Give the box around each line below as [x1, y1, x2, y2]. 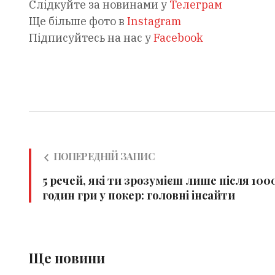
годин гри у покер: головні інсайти [42, 187, 235, 203]
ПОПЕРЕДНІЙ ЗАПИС [53, 149, 154, 163]
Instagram [126, 14, 181, 28]
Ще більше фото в [28, 14, 127, 28]
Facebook [153, 30, 203, 45]
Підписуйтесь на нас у [28, 30, 153, 45]
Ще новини [28, 248, 105, 267]
